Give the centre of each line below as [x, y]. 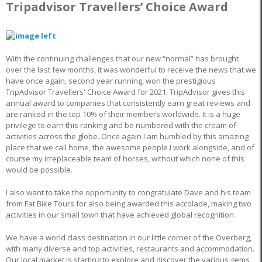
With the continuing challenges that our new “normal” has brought [122, 59]
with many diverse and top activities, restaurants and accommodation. [130, 248]
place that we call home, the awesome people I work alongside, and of [130, 148]
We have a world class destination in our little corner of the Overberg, [129, 237]
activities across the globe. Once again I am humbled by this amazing [127, 137]
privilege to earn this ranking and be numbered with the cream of [121, 125]
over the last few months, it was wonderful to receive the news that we [131, 70]
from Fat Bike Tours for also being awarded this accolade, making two [129, 204]
